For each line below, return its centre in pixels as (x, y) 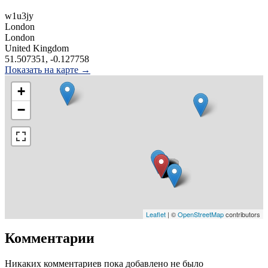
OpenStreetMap (201, 214)
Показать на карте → (48, 69)
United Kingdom (37, 48)
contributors (242, 214)
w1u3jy (19, 16)
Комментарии (50, 238)
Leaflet (156, 214)
